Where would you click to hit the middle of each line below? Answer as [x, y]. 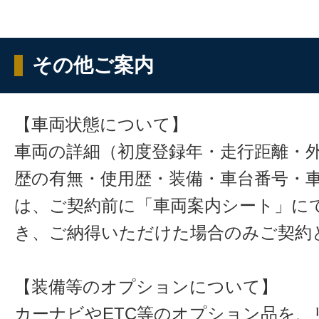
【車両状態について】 [101, 124]
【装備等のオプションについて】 [146, 286]
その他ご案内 [93, 65]
